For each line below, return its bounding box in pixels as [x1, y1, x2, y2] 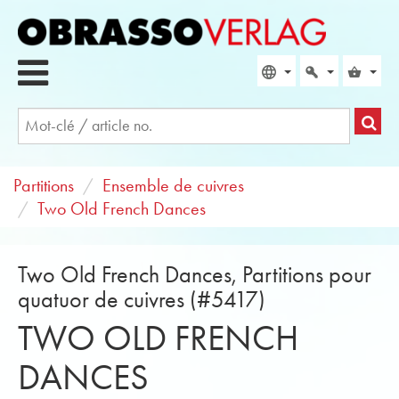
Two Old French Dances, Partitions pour [18, 261, 371, 289]
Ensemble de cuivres [102, 175, 244, 196]
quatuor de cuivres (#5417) [18, 286, 265, 313]
